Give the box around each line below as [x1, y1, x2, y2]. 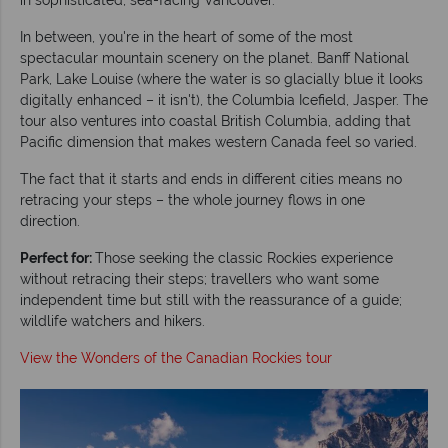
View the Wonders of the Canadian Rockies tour [20, 349, 332, 366]
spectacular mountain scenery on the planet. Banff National [20, 49, 409, 66]
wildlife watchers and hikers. [20, 312, 205, 329]
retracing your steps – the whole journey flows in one [20, 191, 365, 208]
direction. [20, 212, 80, 229]
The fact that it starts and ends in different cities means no [20, 170, 402, 187]
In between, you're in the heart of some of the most [20, 28, 353, 45]
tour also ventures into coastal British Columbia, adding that [20, 112, 411, 129]
